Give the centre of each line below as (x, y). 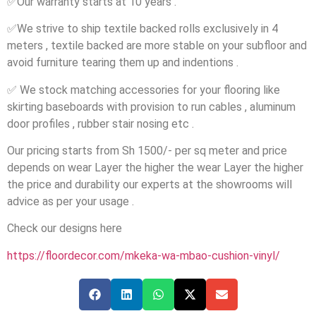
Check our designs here (65, 229)
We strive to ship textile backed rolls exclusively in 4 (147, 29)
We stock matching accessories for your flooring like (148, 90)
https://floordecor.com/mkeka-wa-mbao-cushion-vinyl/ (144, 255)
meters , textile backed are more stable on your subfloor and (157, 46)
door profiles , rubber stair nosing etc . (101, 123)
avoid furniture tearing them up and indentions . (123, 63)
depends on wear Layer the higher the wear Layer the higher (155, 168)
